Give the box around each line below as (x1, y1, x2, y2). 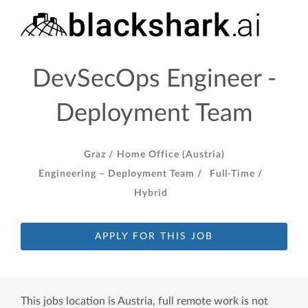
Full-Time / (209, 169, 263, 179)
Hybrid (133, 188, 168, 198)
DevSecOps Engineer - (32, 67, 276, 91)
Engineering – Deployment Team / (38, 169, 203, 179)
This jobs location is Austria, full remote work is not (21, 296, 268, 307)
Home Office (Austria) (113, 150, 225, 159)
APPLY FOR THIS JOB (95, 232, 213, 241)
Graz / (83, 150, 114, 159)
